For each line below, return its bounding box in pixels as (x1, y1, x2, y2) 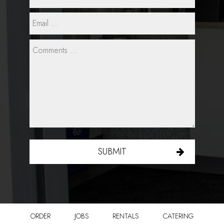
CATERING (162, 211, 193, 221)
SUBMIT (97, 145, 126, 158)
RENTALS (112, 211, 139, 221)
